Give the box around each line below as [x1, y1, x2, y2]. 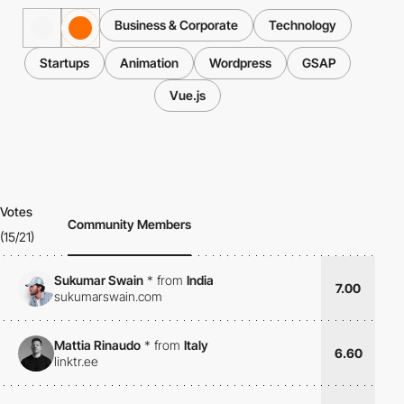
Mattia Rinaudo [54, 337, 141, 353]
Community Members [68, 216, 192, 232]
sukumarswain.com [54, 289, 162, 305]
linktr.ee [54, 353, 98, 370]
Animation [120, 54, 179, 70]
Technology [269, 16, 336, 32]
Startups [40, 54, 89, 70]
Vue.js [170, 87, 206, 103]
